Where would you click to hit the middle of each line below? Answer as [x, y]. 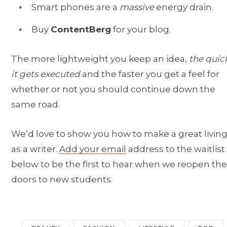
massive [137, 7]
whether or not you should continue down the [113, 89]
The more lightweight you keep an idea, [100, 59]
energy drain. [184, 7]
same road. [35, 104]
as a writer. [35, 149]
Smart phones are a [75, 7]
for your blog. [141, 29]
